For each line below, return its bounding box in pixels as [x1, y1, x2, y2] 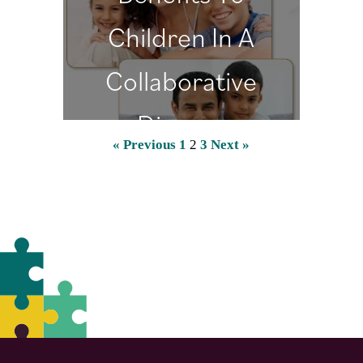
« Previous [113, 136, 177, 152]
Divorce [136, 105, 226, 142]
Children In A [108, 18, 255, 54]
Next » [211, 136, 250, 152]
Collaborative [105, 62, 258, 98]
